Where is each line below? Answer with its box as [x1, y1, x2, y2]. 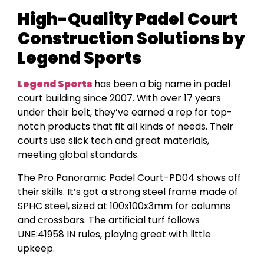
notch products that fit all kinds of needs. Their [18, 120, 233, 134]
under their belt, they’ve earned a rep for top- [18, 105, 232, 120]
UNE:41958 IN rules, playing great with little [18, 227, 211, 241]
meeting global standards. [18, 148, 139, 162]
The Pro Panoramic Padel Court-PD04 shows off [18, 170, 241, 184]
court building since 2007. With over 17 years [18, 91, 221, 105]
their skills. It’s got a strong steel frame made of [18, 184, 238, 199]
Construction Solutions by [18, 27, 245, 51]
